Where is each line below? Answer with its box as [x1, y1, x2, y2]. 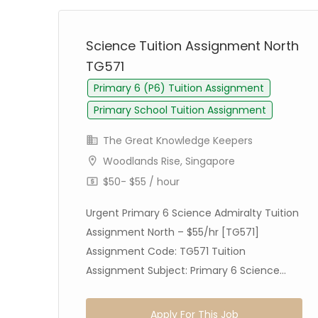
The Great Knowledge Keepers [100, 133, 253, 148]
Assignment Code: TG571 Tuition [86, 244, 246, 258]
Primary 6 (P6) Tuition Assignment [94, 81, 264, 95]
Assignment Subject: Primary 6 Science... [86, 263, 286, 278]
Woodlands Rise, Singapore [103, 154, 235, 168]
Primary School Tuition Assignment [94, 103, 266, 117]
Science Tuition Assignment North [86, 37, 299, 55]
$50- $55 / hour [100, 175, 180, 189]
